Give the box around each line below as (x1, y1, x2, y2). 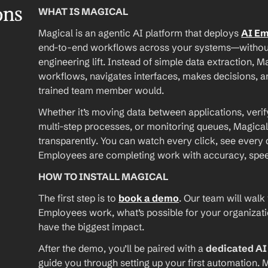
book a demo (118, 192, 179, 204)
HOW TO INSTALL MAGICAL (38, 170, 169, 182)
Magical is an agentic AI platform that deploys (38, 27, 242, 39)
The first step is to (38, 192, 119, 204)
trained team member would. (38, 84, 165, 96)
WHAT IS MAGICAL (38, 5, 129, 17)
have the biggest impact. (38, 221, 145, 233)
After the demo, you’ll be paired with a (38, 242, 206, 254)
